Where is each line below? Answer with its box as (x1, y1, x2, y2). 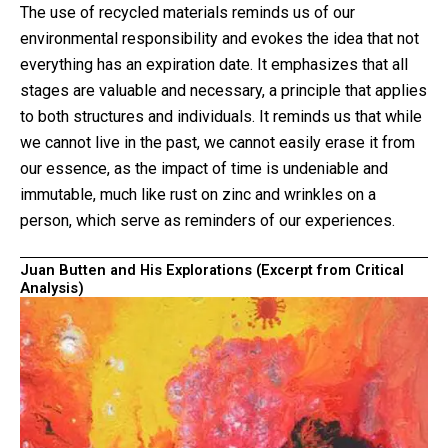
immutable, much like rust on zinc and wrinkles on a (20, 184, 376, 204)
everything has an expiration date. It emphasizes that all (20, 54, 408, 74)
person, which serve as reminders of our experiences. (20, 210, 395, 230)
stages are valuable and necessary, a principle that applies (20, 80, 427, 100)
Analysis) (20, 278, 84, 297)
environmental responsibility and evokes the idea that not (20, 28, 419, 48)
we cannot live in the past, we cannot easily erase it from (20, 132, 415, 152)
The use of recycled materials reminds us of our (20, 2, 355, 22)
